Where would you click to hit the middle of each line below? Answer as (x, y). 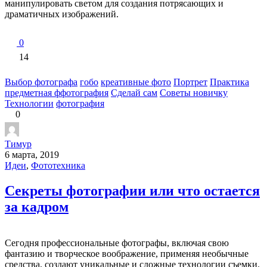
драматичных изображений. (62, 14)
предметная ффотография (57, 93)
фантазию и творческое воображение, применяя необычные (127, 254)
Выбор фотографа (41, 82)
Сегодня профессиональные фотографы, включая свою (117, 243)
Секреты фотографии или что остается (132, 191)
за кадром (37, 207)
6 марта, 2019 (32, 155)
